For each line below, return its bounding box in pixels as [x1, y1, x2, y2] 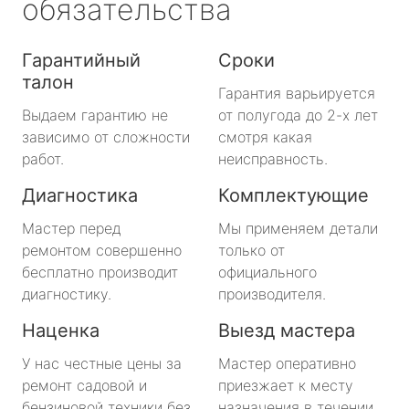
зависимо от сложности [22, 127, 190, 146]
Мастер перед [22, 218, 121, 237]
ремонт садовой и [22, 375, 147, 394]
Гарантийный [22, 48, 141, 71]
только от [218, 240, 285, 259]
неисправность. [218, 149, 328, 168]
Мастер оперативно [218, 353, 356, 372]
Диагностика [22, 184, 138, 206]
